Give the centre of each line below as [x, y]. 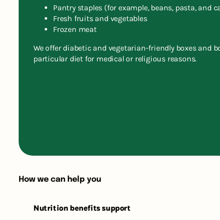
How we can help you [60, 180]
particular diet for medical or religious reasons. [115, 59]
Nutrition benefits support [82, 208]
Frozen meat [75, 29]
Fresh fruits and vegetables [100, 19]
